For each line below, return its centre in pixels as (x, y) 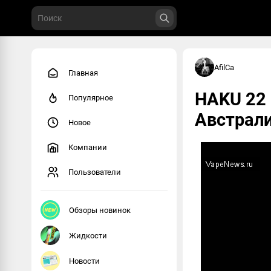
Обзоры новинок (100, 210)
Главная (83, 73)
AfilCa (224, 67)
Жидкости (88, 235)
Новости (84, 261)
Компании (88, 147)
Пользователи (95, 172)
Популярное (91, 98)
